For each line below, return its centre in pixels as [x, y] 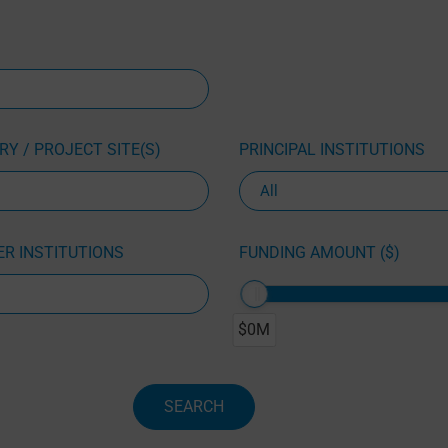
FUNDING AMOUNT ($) [319, 253]
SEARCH [194, 407]
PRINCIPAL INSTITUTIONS [332, 150]
